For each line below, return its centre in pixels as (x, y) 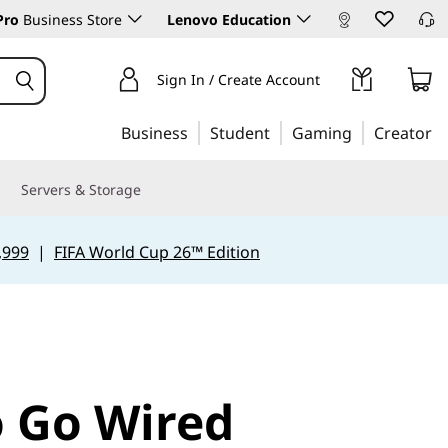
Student (240, 133)
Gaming (322, 133)
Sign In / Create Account (238, 79)
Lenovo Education (229, 19)
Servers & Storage (81, 189)
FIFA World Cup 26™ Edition (156, 252)
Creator (403, 133)
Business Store (70, 19)
